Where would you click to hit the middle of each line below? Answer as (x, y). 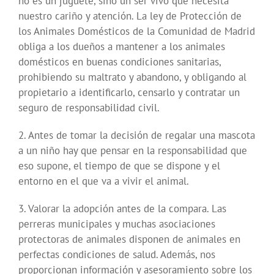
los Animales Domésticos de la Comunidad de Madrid (137, 31)
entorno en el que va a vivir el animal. (104, 181)
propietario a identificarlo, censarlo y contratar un (129, 93)
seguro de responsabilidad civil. (89, 108)
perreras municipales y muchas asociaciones (117, 224)
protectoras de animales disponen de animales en (129, 239)
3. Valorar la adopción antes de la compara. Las (122, 209)
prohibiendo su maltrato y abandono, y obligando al (132, 77)
